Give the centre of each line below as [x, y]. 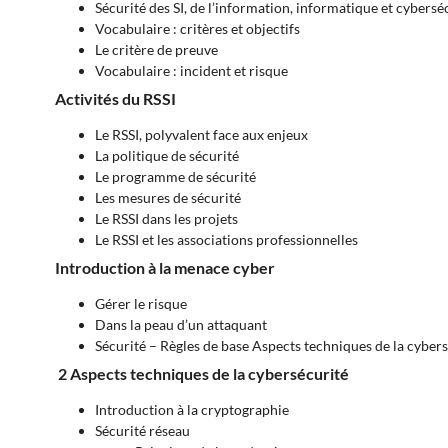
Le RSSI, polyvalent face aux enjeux [201, 135]
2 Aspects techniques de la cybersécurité [202, 374]
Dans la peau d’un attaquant [181, 325]
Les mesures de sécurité [168, 198]
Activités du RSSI [115, 99]
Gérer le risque [141, 304]
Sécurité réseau [142, 431]
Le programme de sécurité [175, 177]
